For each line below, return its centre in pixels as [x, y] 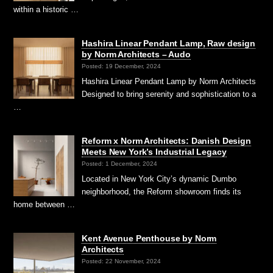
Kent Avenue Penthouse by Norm [149, 238]
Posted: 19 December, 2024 [122, 66]
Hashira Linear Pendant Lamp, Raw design [168, 43]
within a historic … [46, 9]
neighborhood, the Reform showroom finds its [162, 191]
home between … [44, 204]
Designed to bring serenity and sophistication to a [169, 94]
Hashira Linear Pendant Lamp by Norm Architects [169, 81]
